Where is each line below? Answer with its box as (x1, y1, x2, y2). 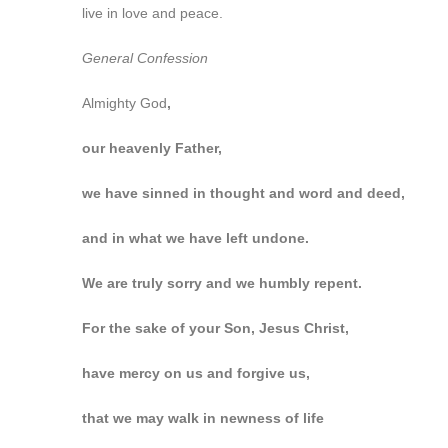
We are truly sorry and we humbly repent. (82, 275, 362, 291)
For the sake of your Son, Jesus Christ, (82, 320, 349, 336)
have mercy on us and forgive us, (82, 365, 310, 381)
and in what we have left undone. (82, 230, 309, 246)
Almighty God (82, 95, 167, 111)
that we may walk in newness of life (82, 410, 324, 426)
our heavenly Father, (82, 140, 222, 156)
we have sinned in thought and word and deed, (82, 185, 405, 201)
